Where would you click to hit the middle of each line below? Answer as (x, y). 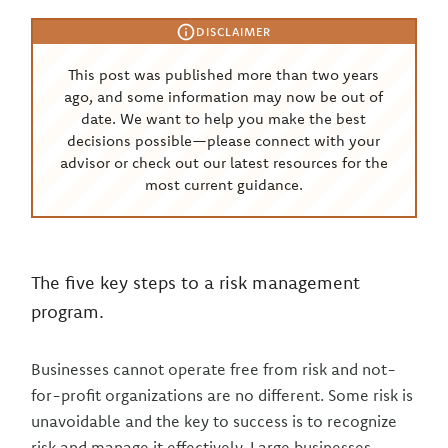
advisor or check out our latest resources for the (223, 162)
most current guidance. (223, 184)
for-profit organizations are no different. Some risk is (222, 395)
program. (68, 311)
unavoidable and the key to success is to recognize (214, 421)
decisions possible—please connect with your (224, 140)
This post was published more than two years (224, 74)
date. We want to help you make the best (224, 118)
